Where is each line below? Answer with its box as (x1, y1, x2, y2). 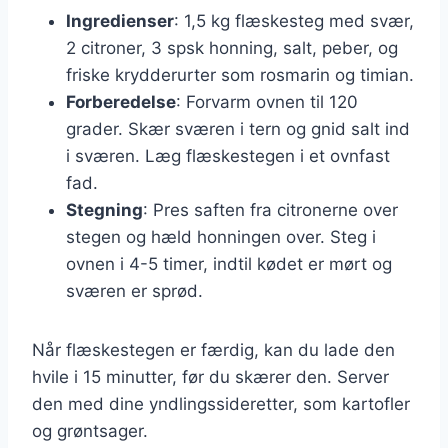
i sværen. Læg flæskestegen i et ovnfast (66, 145, 390, 166)
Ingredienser (66, 10, 174, 31)
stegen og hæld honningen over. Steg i (66, 226, 376, 247)
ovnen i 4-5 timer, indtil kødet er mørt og (66, 253, 392, 274)
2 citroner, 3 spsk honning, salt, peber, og (66, 37, 398, 58)
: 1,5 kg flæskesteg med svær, (174, 10, 414, 31)
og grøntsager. (32, 420, 148, 441)
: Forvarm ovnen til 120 (176, 91, 358, 112)
